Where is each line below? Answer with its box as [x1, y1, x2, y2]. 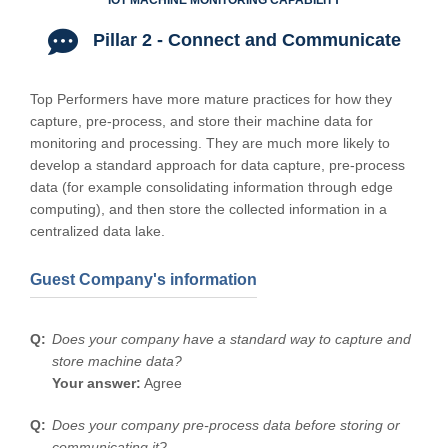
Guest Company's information [30, 271, 257, 289]
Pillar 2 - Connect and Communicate [87, 30, 401, 51]
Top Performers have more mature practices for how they [30, 91, 392, 108]
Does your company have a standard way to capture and [52, 331, 411, 348]
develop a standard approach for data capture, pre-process [30, 157, 405, 174]
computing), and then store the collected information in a [30, 201, 387, 218]
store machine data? [52, 353, 182, 370]
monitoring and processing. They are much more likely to [30, 135, 390, 152]
